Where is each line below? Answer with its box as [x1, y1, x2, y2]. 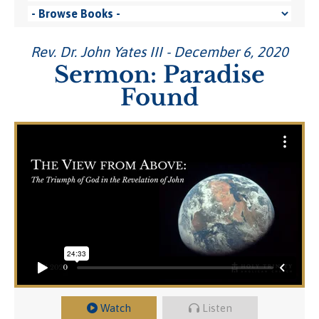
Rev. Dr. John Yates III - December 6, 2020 [31, 43, 288, 60]
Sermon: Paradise [54, 61, 265, 89]
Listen [202, 302, 232, 314]
